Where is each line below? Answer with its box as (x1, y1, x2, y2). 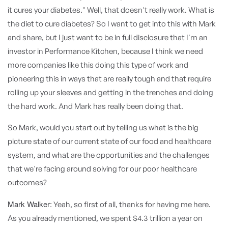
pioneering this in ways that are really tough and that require (8, 74, 211, 83)
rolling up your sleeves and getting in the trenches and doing (8, 88, 213, 97)
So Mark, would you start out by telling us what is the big (8, 123, 198, 132)
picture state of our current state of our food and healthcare (8, 136, 211, 146)
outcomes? (8, 178, 47, 187)
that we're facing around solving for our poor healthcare (8, 164, 197, 174)
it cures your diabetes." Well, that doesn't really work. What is (8, 5, 214, 15)
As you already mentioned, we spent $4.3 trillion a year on (8, 213, 203, 223)
